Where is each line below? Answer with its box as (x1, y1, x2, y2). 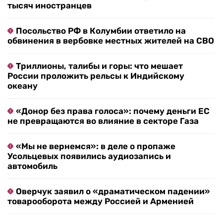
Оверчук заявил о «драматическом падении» (16, 186, 210, 197)
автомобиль (7, 161, 57, 171)
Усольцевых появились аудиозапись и (7, 151, 171, 162)
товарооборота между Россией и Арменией (7, 196, 194, 207)
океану (7, 81, 38, 91)
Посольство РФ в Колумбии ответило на (16, 26, 186, 36)
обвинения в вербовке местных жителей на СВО (7, 36, 214, 46)
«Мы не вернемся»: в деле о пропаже (16, 141, 175, 152)
